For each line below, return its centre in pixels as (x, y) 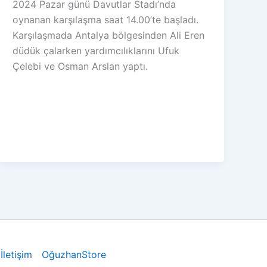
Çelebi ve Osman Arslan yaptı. (80, 66)
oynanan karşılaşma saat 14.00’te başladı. (106, 19)
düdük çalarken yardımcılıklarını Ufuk (96, 50)
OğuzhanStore (74, 255)
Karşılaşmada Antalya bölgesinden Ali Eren (109, 35)
